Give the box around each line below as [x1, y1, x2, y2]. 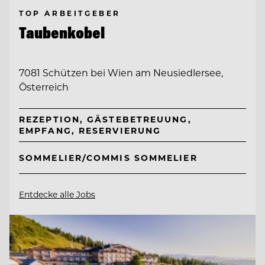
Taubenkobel [19, 22, 105, 43]
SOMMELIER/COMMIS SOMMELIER [19, 151, 198, 163]
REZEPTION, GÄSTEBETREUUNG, [19, 114, 192, 125]
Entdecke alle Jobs [19, 188, 95, 200]
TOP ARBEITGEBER [19, 8, 121, 18]
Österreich [19, 80, 69, 93]
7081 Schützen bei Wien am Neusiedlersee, [19, 66, 223, 79]
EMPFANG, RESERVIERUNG [19, 125, 161, 137]
